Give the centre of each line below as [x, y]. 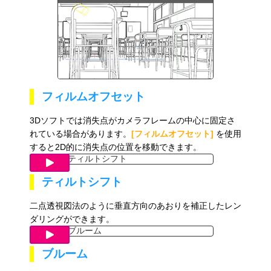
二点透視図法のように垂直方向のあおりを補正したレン [135, 206]
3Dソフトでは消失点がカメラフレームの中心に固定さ [132, 121]
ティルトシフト [82, 182]
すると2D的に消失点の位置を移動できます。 [115, 147]
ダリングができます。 [72, 219]
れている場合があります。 [80, 134]
